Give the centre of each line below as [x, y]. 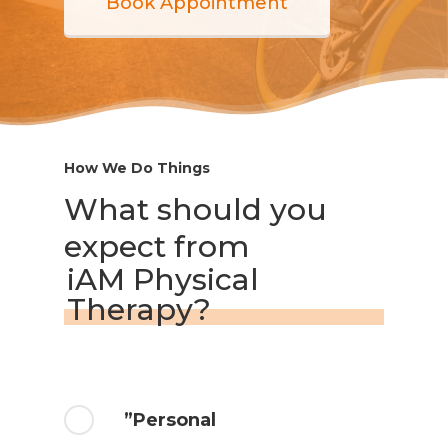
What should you [195, 210]
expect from [156, 247]
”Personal [170, 419]
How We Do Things [137, 168]
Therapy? [139, 310]
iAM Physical [163, 280]
